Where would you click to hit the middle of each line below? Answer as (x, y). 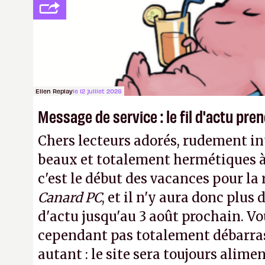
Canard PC (70, 198)
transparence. (84, 42)
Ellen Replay (54, 91)
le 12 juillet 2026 (97, 91)
